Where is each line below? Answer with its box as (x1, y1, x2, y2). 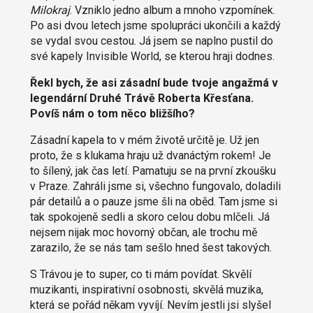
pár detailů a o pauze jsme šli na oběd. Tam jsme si (29, 194, 277, 208)
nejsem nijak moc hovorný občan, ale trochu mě (29, 225, 257, 239)
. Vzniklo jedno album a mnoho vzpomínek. (69, 3, 275, 17)
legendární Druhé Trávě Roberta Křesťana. (29, 91, 254, 105)
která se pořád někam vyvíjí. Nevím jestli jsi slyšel (29, 298, 271, 312)
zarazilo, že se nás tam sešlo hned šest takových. (29, 240, 272, 254)
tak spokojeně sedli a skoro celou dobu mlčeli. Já (29, 210, 270, 224)
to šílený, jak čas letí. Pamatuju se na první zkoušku (29, 163, 276, 177)
